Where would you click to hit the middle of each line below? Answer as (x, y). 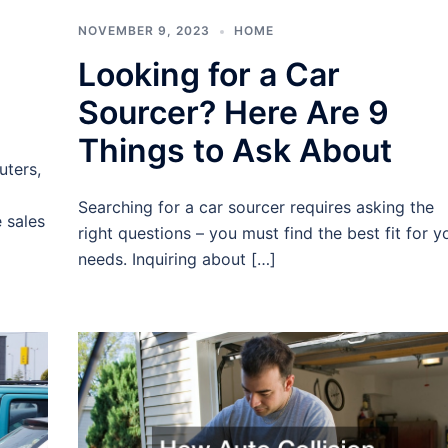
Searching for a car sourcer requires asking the (255, 206)
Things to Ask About (234, 150)
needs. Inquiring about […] (176, 258)
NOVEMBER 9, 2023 (143, 30)
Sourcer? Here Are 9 (233, 112)
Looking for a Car (208, 74)
